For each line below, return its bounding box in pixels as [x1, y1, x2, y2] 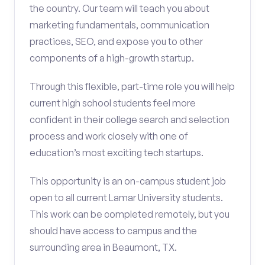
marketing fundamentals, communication [30, 19, 209, 31]
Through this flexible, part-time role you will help [30, 80, 235, 92]
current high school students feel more [30, 97, 196, 109]
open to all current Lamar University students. [30, 192, 223, 203]
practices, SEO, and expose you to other [30, 35, 203, 47]
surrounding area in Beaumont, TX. [30, 241, 177, 253]
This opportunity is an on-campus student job [30, 175, 226, 187]
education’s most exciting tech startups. [30, 147, 203, 159]
